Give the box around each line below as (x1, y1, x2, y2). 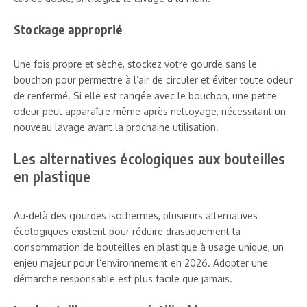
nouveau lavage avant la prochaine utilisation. (14, 121, 219, 133)
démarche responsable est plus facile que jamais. (14, 272, 232, 284)
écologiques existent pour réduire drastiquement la (14, 225, 241, 237)
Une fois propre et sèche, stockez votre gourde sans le (14, 58, 257, 70)
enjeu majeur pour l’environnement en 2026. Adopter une (14, 256, 268, 269)
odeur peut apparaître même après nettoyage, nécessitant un (14, 105, 286, 117)
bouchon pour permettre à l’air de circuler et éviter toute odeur (14, 73, 293, 86)
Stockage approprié (14, 21, 123, 37)
